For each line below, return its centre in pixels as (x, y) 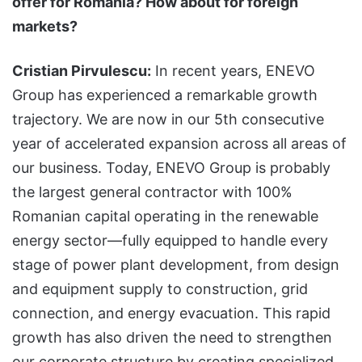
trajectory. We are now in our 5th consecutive (168, 119)
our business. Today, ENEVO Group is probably (171, 167)
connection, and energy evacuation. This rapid (171, 313)
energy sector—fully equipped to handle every (170, 240)
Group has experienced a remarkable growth (165, 95)
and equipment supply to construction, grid (160, 288)
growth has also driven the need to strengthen (172, 337)
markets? (45, 26)
